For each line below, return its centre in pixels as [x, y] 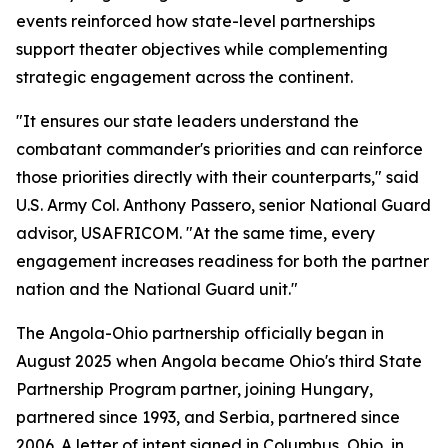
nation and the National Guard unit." [157, 289]
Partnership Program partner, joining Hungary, [194, 389]
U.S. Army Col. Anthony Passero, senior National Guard [223, 205]
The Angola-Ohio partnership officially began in [200, 333]
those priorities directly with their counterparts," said [217, 177]
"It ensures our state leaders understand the [187, 121]
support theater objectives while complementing [202, 49]
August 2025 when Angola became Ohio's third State [219, 361]
